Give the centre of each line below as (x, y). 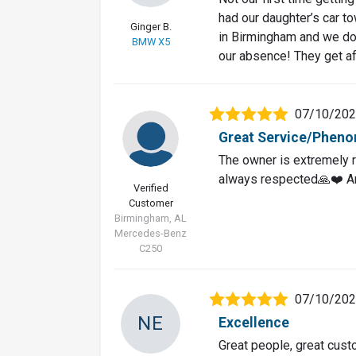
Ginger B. (151, 26)
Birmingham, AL (151, 218)
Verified (151, 188)
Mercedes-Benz (151, 233)
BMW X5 (151, 41)
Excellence (254, 322)
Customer (151, 203)
